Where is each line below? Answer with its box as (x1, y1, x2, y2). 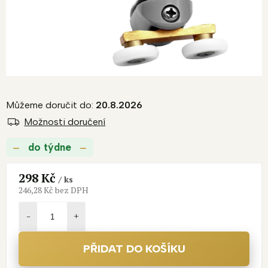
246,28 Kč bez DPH (19, 184, 89, 196)
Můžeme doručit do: (6, 99, 93, 111)
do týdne (25, 141, 74, 154)
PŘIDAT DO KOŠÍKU (83, 242, 185, 256)
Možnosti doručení (24, 116, 106, 128)
